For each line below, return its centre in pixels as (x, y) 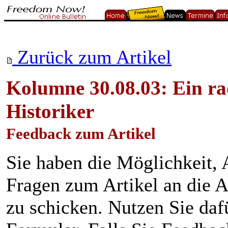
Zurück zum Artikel (92, 57)
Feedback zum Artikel (81, 134)
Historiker (50, 111)
